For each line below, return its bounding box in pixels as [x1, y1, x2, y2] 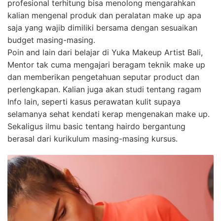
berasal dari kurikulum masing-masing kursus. [7, 133, 178, 144]
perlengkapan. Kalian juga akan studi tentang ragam [7, 84, 201, 94]
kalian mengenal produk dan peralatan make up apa [7, 10, 201, 20]
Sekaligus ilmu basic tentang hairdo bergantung [7, 121, 185, 131]
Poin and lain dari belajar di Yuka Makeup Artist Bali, [7, 47, 203, 57]
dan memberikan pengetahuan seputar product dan [7, 72, 199, 82]
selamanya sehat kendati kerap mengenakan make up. [7, 109, 210, 119]
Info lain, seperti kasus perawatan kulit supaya [7, 96, 181, 107]
